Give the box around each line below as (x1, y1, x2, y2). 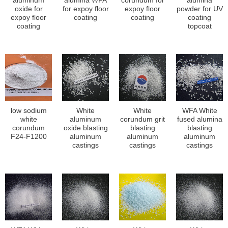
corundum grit (120, 116, 165, 124)
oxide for (14, 5, 43, 13)
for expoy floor (62, 5, 109, 13)
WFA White (182, 107, 217, 115)
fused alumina (177, 116, 222, 124)
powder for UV (176, 5, 223, 13)
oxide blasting (63, 124, 108, 132)
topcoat (187, 22, 212, 30)
